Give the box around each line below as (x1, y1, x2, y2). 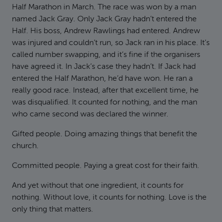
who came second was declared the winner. (12, 111, 168, 118)
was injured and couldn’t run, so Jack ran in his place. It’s (12, 39, 210, 47)
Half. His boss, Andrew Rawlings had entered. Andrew (12, 27, 200, 35)
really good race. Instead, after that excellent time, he (12, 87, 199, 95)
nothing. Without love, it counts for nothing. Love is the (12, 194, 207, 202)
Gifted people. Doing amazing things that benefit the (12, 130, 197, 138)
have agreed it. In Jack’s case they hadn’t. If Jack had (12, 63, 196, 71)
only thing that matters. (12, 206, 93, 214)
